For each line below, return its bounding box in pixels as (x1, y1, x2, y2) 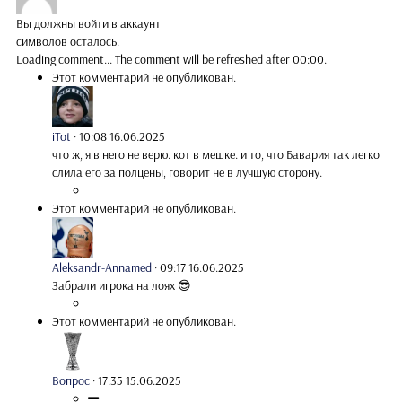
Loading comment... (16, 50, 115, 67)
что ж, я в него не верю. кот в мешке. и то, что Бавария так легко (52, 145, 380, 162)
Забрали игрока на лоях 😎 (52, 276, 191, 293)
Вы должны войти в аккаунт (16, 14, 161, 31)
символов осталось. (16, 32, 119, 49)
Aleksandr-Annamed (52, 258, 152, 275)
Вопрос (52, 371, 90, 389)
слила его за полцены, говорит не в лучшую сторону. (52, 163, 322, 180)
